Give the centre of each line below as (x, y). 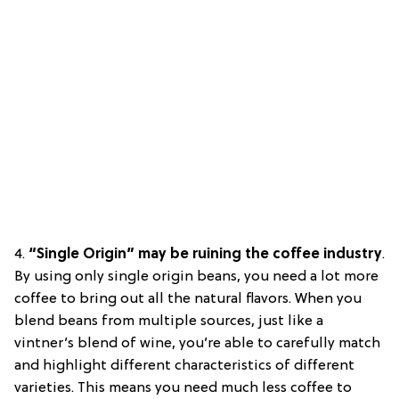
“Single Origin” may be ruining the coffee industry (204, 254)
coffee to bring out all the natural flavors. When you (188, 299)
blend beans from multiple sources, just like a (169, 321)
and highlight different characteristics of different (184, 366)
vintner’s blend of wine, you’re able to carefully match (197, 343)
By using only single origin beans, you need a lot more (196, 277)
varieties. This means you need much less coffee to (183, 388)
